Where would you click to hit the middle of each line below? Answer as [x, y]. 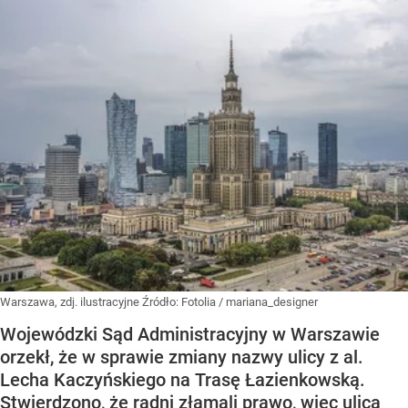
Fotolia [199, 302]
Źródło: [162, 302]
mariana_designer [272, 302]
